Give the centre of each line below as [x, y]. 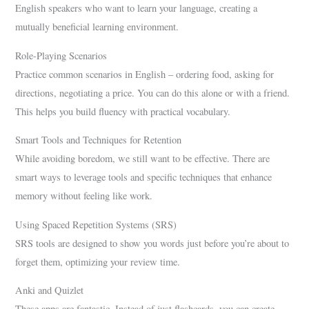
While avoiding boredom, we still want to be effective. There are [143, 159]
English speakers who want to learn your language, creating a [137, 8]
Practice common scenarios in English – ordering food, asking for [145, 74]
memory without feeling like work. [84, 196]
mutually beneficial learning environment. [97, 27]
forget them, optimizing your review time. [98, 261]
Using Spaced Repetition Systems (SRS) [96, 224]
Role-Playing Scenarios [61, 55]
